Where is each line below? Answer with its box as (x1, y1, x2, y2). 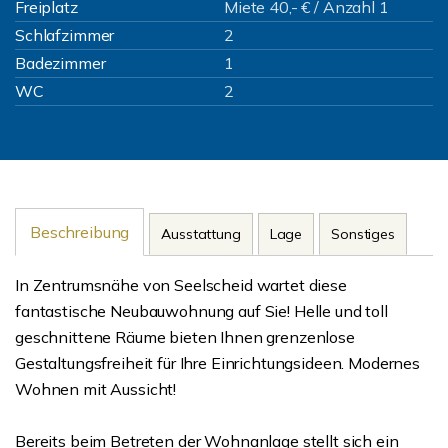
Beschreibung (30, 222, 130, 242)
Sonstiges (331, 225, 395, 243)
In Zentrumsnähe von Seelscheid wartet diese (15, 275, 347, 295)
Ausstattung (161, 225, 241, 243)
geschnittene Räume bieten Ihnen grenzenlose (15, 327, 355, 347)
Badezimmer (15, 53, 106, 73)
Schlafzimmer (15, 25, 115, 45)
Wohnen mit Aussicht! (15, 379, 177, 399)
